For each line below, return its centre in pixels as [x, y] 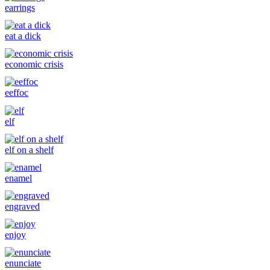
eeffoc [17, 93]
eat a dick [23, 36]
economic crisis [34, 64]
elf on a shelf [29, 149]
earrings [20, 7]
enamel [18, 178]
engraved [22, 207]
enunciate [23, 263]
